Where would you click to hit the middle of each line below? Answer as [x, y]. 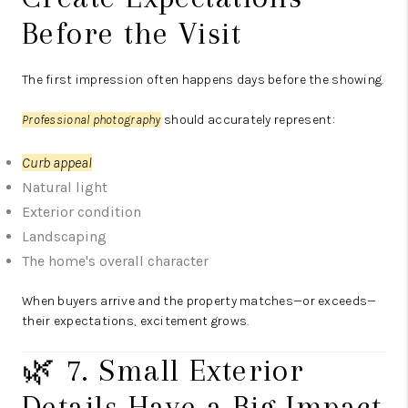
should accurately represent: [248, 120]
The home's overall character [115, 261]
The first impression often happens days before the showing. [203, 80]
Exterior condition [82, 212]
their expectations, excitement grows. [136, 321]
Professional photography [92, 120]
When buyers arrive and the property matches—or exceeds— [199, 301]
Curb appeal [57, 163]
